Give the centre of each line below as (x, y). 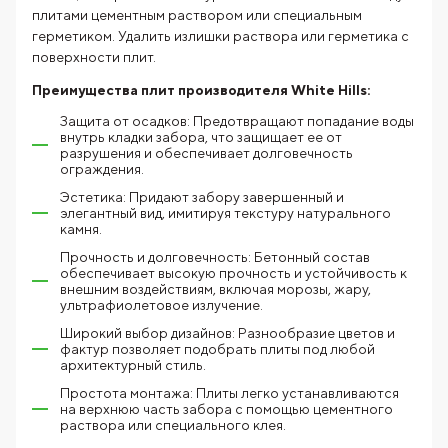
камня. (81, 228)
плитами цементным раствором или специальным (197, 14)
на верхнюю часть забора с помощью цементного (226, 408)
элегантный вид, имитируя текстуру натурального (225, 212)
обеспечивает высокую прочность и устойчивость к (233, 272)
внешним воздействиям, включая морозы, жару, (215, 288)
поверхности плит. (94, 56)
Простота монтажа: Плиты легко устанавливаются (229, 392)
